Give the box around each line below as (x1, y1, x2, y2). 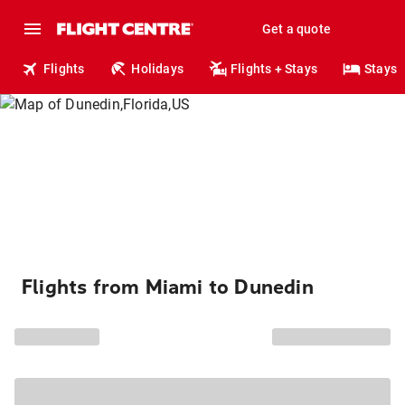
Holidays (131, 61, 184, 76)
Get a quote (261, 22, 331, 36)
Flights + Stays (231, 61, 318, 76)
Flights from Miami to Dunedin (22, 276, 314, 299)
